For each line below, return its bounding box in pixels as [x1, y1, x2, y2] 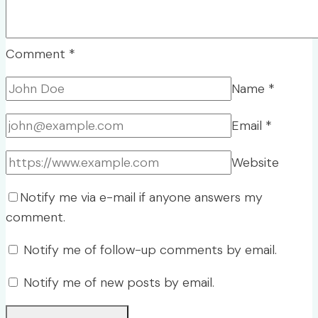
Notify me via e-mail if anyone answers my [20, 189, 263, 207]
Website [231, 154, 279, 172]
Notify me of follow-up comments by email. [23, 241, 277, 259]
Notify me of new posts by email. [23, 274, 214, 292]
